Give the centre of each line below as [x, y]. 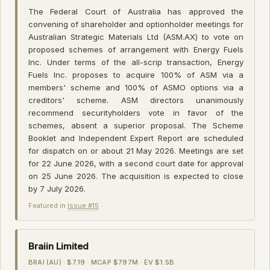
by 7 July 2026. [57, 188]
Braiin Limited [58, 246]
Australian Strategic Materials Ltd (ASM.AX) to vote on [136, 36]
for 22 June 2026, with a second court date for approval [136, 163]
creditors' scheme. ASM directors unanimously [136, 100]
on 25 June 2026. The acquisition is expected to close [136, 176]
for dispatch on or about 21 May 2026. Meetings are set [136, 150]
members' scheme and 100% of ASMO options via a [136, 87]
